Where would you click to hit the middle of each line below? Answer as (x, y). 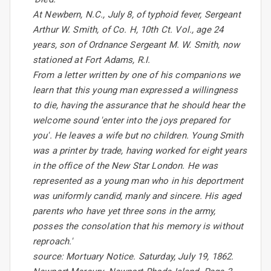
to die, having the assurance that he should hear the (139, 106)
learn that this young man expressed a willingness (135, 90)
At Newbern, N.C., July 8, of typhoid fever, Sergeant (137, 15)
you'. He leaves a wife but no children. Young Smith (138, 136)
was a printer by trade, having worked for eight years (140, 151)
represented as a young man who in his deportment (138, 181)
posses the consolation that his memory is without (138, 227)
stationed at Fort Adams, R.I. (92, 60)
